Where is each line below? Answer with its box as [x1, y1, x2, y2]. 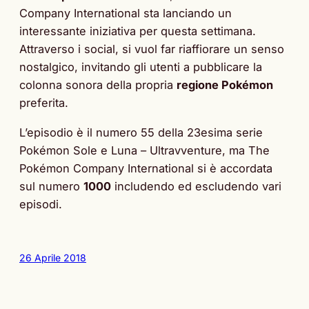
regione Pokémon [177, 78, 273, 92]
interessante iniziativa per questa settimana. [19, 24, 256, 39]
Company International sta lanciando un [19, 6, 232, 21]
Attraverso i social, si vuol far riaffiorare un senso [19, 42, 284, 57]
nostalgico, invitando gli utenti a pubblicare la [19, 60, 262, 74]
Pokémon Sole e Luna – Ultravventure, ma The [19, 143, 270, 157]
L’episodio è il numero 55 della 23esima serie [19, 125, 263, 139]
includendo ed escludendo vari [111, 179, 281, 193]
